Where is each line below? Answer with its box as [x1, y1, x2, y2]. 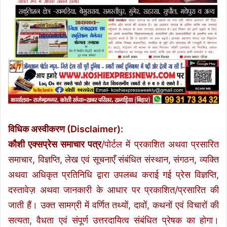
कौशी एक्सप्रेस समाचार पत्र [8, 139, 101, 150]
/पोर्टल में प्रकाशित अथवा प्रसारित [101, 139, 219, 150]
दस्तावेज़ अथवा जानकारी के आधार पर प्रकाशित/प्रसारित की [8, 184, 219, 196]
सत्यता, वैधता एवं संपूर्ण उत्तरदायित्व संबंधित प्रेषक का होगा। [8, 215, 219, 226]
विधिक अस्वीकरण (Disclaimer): [8, 124, 123, 135]
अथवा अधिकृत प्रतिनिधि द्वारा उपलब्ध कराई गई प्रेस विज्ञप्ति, [8, 169, 219, 180]
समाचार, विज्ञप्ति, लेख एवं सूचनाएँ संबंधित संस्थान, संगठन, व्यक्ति [8, 154, 219, 165]
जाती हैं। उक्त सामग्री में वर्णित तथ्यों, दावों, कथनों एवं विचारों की [8, 200, 219, 211]
